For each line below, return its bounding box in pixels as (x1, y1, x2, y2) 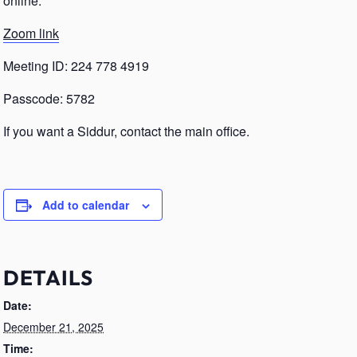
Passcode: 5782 (3, 89, 95, 108)
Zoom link (3, 24, 59, 42)
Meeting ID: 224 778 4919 (3, 57, 149, 75)
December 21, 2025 (3, 319, 104, 335)
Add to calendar (42, 197, 129, 213)
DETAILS (3, 265, 93, 291)
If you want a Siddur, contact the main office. (3, 122, 249, 140)
